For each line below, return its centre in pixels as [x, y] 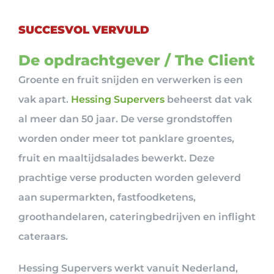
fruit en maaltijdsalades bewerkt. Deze [117, 158]
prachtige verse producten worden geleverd [130, 177]
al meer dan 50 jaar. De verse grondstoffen [125, 119]
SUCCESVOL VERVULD [84, 30]
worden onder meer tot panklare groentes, [126, 138]
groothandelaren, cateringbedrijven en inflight [137, 217]
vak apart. [45, 99]
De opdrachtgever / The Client [137, 60]
